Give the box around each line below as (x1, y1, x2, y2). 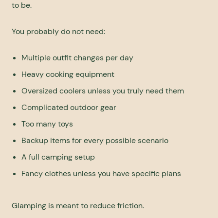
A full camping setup (21, 152, 95, 163)
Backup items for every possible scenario (21, 135, 168, 146)
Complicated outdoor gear (21, 102, 116, 113)
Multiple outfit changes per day (21, 53, 133, 63)
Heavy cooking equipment (21, 69, 114, 80)
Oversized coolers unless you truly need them (21, 86, 184, 96)
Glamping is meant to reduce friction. (12, 200, 144, 211)
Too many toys (21, 119, 73, 129)
